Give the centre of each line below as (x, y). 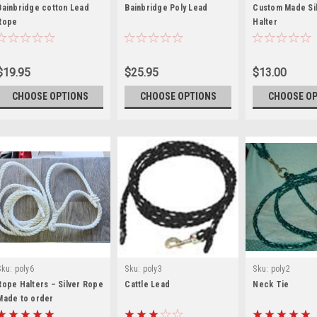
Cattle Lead (148, 284)
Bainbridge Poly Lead (166, 8)
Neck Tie (271, 284)
